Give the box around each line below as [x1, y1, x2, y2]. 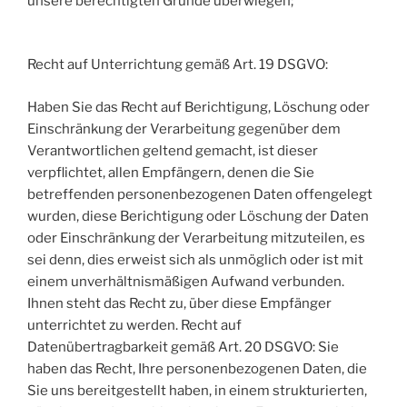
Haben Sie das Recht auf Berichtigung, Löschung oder [27, 98, 370, 115]
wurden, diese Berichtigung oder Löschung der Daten [27, 207, 369, 224]
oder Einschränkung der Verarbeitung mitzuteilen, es [27, 229, 365, 246]
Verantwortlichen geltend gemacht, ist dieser [27, 142, 318, 159]
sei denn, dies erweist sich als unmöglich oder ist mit [27, 251, 363, 268]
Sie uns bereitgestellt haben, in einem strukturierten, [27, 382, 367, 399]
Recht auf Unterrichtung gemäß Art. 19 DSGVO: [27, 56, 328, 74]
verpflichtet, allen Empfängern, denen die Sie [27, 164, 314, 181]
